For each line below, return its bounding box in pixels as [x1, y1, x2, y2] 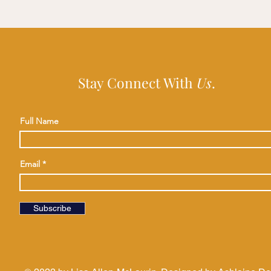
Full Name [20, 116, 59, 126]
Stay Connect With [77, 73, 197, 92]
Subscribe [33, 203, 71, 213]
